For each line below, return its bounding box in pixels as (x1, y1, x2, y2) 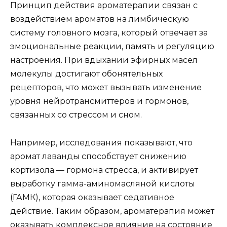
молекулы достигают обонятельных (10, 69, 163, 79)
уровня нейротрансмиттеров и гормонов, (10, 96, 188, 106)
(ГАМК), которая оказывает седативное (10, 192, 174, 202)
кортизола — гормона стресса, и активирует (10, 165, 198, 175)
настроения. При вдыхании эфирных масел (10, 55, 198, 65)
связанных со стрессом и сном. (10, 110, 142, 120)
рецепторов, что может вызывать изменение (10, 83, 202, 93)
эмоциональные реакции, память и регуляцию (10, 42, 214, 52)
